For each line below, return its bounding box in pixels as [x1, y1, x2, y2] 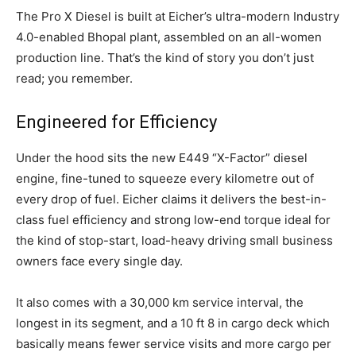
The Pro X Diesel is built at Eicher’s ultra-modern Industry [16, 8, 339, 24]
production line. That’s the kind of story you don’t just [16, 49, 314, 65]
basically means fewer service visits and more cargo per [16, 335, 331, 351]
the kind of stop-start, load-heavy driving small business [16, 232, 333, 248]
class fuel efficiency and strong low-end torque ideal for [16, 211, 331, 227]
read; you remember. [16, 70, 133, 86]
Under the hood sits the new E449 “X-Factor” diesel [16, 149, 308, 165]
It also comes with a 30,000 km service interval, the [16, 294, 304, 310]
